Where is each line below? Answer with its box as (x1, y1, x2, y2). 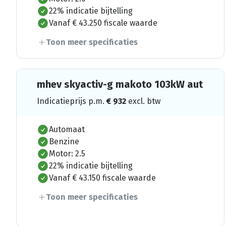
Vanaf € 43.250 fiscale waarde (49, 18, 157, 28)
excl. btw (128, 96, 160, 106)
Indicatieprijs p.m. (37, 96, 106, 106)
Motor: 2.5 (49, 148, 85, 158)
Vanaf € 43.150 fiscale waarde (49, 173, 156, 183)
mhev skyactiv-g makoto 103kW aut (37, 78, 203, 90)
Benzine (49, 136, 79, 146)
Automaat (49, 124, 85, 134)
